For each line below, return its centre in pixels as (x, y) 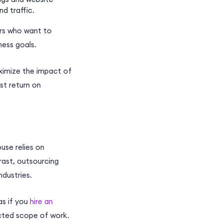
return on (25, 85)
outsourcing (38, 161)
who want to (29, 31)
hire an (41, 202)
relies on (29, 147)
